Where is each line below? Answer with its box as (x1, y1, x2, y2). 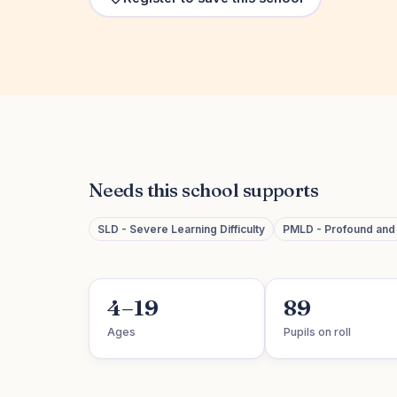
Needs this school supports (89, 178, 319, 201)
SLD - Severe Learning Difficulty (97, 222, 265, 236)
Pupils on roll (284, 325, 351, 339)
